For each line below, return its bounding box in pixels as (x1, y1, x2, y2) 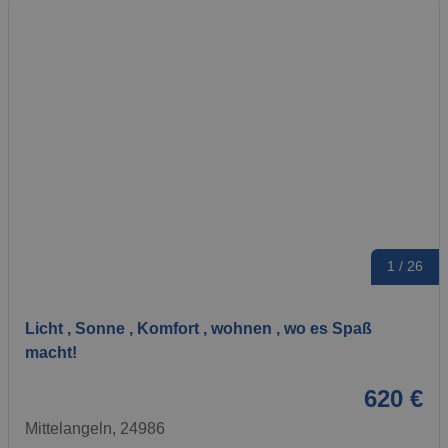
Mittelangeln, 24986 (25, 419, 165, 437)
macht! (25, 343, 77, 361)
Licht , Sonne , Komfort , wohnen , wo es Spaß (25, 319, 372, 337)
